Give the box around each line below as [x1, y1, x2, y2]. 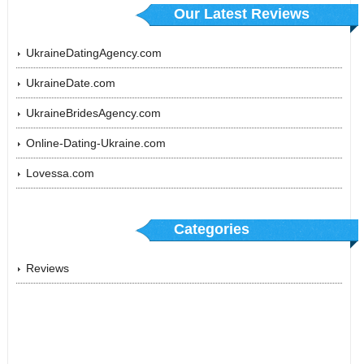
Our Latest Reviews [174, 6, 310, 23]
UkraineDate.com [25, 76, 115, 90]
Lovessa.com [25, 167, 94, 180]
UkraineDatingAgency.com [25, 46, 162, 60]
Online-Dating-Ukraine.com [25, 136, 166, 150]
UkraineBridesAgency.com [25, 106, 161, 120]
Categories [174, 221, 250, 238]
